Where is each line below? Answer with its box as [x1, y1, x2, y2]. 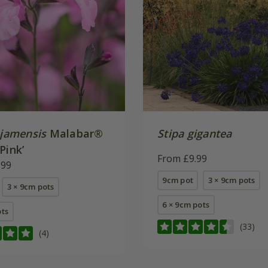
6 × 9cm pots [162, 199, 210, 210]
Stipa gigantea [157, 126, 232, 141]
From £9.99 [157, 151, 207, 165]
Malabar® [46, 126, 103, 141]
